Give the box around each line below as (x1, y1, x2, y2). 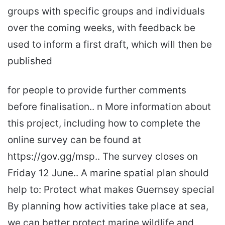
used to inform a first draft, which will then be (8, 39, 212, 51)
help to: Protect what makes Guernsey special (8, 184, 214, 196)
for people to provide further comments (8, 84, 186, 96)
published (8, 55, 52, 67)
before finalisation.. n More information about (8, 101, 211, 113)
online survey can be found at (8, 134, 141, 146)
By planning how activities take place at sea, (8, 200, 208, 212)
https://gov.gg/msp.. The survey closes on (8, 151, 198, 163)
